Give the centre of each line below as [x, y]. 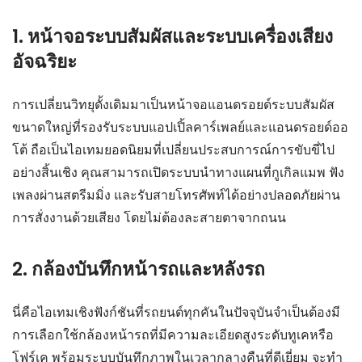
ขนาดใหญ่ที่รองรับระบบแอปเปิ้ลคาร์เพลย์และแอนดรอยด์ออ [180, 127]
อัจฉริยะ [44, 61]
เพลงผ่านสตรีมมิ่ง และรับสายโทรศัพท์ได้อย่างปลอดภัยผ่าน [176, 195]
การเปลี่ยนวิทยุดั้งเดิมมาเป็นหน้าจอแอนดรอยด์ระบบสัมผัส [173, 104]
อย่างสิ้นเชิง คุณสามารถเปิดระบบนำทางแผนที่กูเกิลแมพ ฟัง [178, 172]
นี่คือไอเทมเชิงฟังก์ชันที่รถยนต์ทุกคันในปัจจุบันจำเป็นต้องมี [176, 312]
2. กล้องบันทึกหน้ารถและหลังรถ [139, 269]
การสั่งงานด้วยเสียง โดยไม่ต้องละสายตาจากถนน [149, 217]
